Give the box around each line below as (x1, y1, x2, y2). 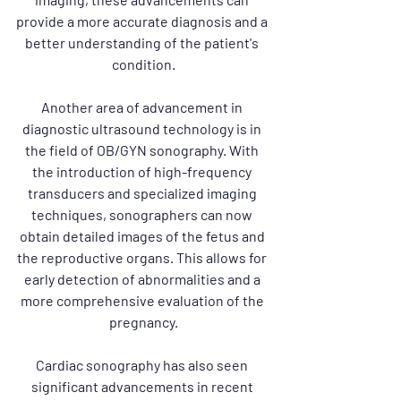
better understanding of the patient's (25, 34, 261, 51)
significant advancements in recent (30, 378, 256, 395)
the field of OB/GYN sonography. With (25, 141, 261, 158)
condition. (111, 55, 175, 73)
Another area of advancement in (41, 98, 245, 115)
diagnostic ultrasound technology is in (22, 120, 264, 137)
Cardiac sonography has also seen (36, 356, 251, 373)
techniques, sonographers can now (31, 206, 255, 223)
